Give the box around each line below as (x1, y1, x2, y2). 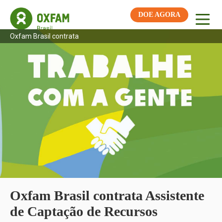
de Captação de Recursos (10, 204, 158, 219)
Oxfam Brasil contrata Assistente (10, 188, 204, 203)
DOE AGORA (138, 11, 180, 18)
